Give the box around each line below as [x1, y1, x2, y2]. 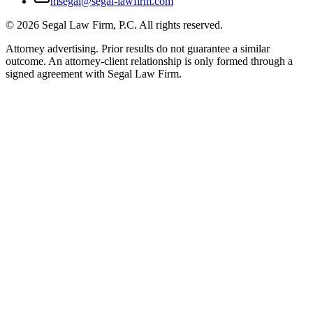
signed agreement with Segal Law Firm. [6, 68, 182, 80]
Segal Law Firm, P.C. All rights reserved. [39, 19, 223, 31]
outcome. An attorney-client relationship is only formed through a [6, 55, 293, 68]
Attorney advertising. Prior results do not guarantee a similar [6, 43, 270, 55]
